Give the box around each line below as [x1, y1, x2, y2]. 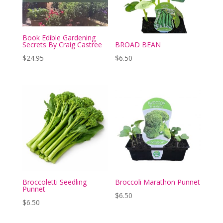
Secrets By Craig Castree [22, 39, 102, 49]
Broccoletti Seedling [22, 177, 87, 187]
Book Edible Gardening [22, 32, 96, 42]
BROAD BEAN [115, 39, 161, 49]
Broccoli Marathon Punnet [115, 177, 201, 187]
